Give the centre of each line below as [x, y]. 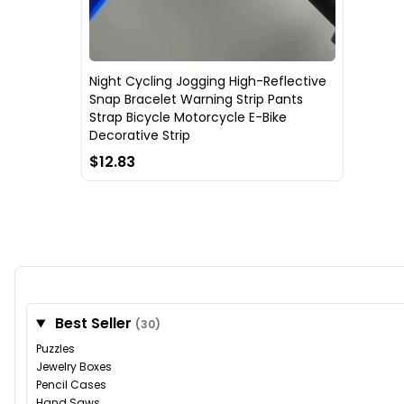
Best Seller [93, 324]
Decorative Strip [140, 136]
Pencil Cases [71, 385]
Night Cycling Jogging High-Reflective [208, 82]
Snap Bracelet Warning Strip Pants [196, 100]
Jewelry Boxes [74, 367]
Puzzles [55, 349]
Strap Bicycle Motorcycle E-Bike [188, 118]
